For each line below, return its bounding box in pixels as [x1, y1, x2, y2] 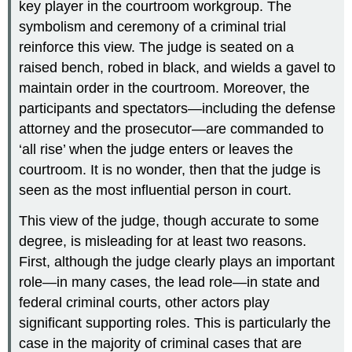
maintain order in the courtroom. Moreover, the [19, 80, 310, 97]
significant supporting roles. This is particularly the [19, 315, 332, 332]
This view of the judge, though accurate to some [19, 213, 320, 229]
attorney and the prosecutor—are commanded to [19, 121, 324, 137]
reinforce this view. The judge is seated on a [19, 39, 295, 56]
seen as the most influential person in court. [19, 182, 292, 199]
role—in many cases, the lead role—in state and [19, 274, 321, 291]
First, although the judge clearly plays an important [19, 254, 335, 270]
